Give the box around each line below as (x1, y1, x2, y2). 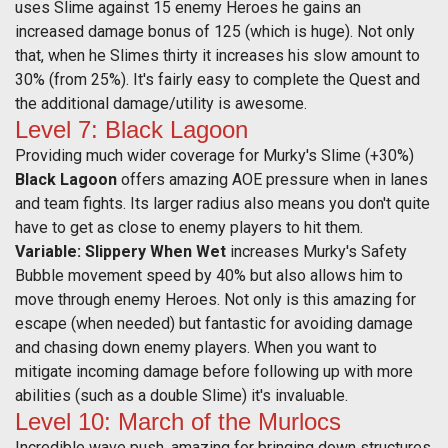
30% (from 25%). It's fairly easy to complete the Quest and (15, 70, 420, 90)
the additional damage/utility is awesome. (15, 94, 311, 114)
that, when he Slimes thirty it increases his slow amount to (15, 46, 420, 66)
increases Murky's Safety (230, 242, 407, 262)
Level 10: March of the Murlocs (15, 408, 341, 436)
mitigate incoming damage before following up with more (15, 362, 413, 382)
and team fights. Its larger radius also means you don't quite (15, 194, 430, 214)
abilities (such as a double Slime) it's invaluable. (15, 386, 352, 406)
